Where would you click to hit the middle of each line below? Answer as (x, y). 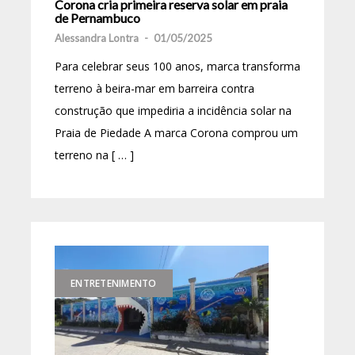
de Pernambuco (97, 17)
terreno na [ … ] (94, 155)
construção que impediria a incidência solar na (173, 110)
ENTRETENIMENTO (114, 283)
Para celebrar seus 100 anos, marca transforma (177, 66)
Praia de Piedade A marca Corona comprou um (176, 132)
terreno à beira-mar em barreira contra (155, 88)
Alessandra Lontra (97, 38)
